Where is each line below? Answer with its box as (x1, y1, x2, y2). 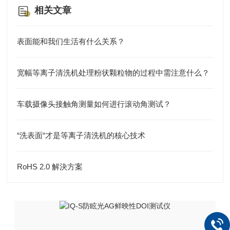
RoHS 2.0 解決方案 (17, 162, 83, 171)
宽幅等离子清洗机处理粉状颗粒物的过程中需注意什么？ (17, 68, 210, 77)
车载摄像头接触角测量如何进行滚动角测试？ (17, 100, 171, 108)
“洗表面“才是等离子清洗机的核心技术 (17, 131, 146, 140)
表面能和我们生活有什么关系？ (17, 37, 125, 46)
